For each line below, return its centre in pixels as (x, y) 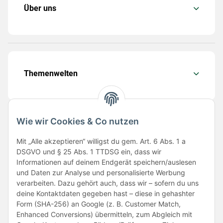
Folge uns (40, 137)
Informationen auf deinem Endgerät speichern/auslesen (106, 162)
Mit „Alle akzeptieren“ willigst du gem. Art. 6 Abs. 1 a (101, 141)
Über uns (40, 8)
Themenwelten (51, 74)
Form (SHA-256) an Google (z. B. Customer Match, (99, 204)
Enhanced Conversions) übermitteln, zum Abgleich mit (104, 215)
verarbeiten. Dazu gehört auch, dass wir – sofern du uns (108, 183)
